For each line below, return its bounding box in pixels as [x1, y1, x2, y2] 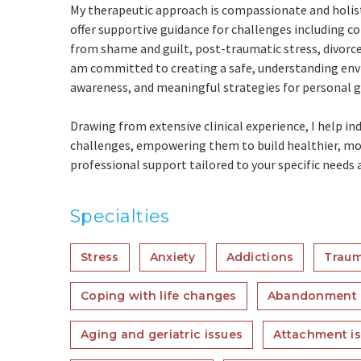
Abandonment [267, 288, 357, 303]
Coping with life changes [81, 288, 237, 303]
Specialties [70, 205, 170, 227]
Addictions [226, 250, 294, 264]
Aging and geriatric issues [81, 327, 243, 342]
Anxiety [149, 250, 196, 264]
